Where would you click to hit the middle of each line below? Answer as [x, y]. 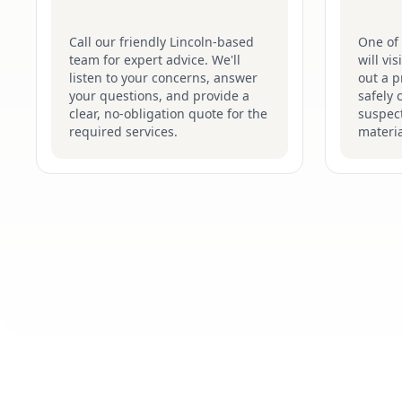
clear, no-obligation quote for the [168, 114]
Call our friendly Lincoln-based [162, 42]
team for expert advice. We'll [155, 60]
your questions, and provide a [159, 96]
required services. [123, 131]
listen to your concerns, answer [163, 78]
